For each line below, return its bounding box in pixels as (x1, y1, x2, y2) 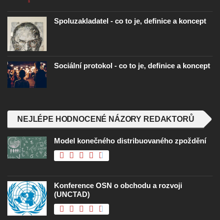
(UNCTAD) (54, 190, 90, 199)
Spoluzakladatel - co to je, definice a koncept (54, 17, 206, 26)
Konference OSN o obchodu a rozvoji (54, 181, 182, 190)
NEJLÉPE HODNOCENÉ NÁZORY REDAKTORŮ (17, 115, 194, 124)
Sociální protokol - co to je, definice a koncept (54, 61, 210, 70)
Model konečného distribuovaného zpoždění (54, 137, 206, 145)
